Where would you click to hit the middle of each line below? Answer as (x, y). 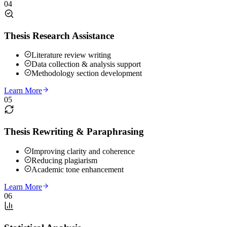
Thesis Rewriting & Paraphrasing (74, 132)
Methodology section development (87, 73)
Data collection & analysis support (86, 64)
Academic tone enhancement (78, 169)
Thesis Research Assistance (59, 35)
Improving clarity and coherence (83, 151)
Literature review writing (71, 55)
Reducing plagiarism (64, 160)
